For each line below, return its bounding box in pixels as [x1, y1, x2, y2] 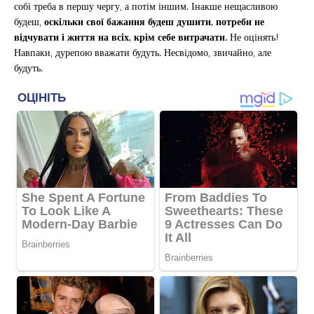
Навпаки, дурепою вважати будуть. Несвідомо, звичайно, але [14, 43, 271, 61]
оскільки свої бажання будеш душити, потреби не [44, 12, 264, 30]
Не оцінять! [230, 27, 279, 46]
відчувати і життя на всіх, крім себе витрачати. [14, 27, 230, 46]
